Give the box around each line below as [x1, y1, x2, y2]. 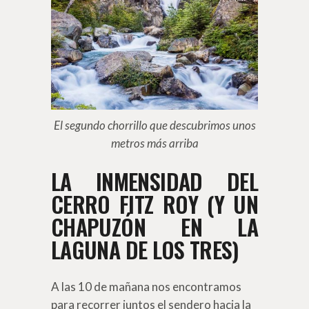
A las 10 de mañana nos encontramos [51, 279, 241, 294]
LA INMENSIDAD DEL [51, 164, 258, 197]
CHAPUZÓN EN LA [51, 210, 258, 243]
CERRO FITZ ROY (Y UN [51, 187, 258, 220]
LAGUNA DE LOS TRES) [51, 232, 239, 266]
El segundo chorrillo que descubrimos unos [53, 117, 256, 132]
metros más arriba [110, 135, 199, 150]
